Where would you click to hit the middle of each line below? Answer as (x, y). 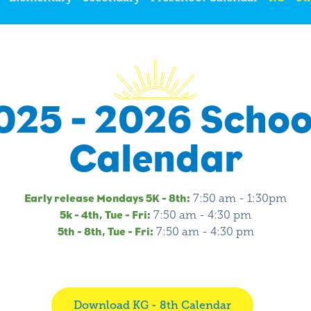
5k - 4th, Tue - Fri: (105, 215)
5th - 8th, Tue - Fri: (105, 231)
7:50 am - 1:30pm (238, 198)
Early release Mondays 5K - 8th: (107, 198)
